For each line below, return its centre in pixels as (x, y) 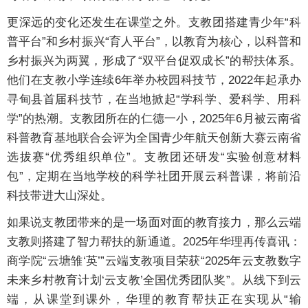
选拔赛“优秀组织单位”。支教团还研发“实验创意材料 (154, 157)
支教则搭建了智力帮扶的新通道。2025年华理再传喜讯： (154, 242)
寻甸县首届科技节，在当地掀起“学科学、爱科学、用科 (154, 100)
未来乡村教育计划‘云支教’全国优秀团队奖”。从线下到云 (154, 280)
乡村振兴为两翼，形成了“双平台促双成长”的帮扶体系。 (154, 61)
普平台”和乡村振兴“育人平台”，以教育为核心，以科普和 (154, 42)
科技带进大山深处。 (59, 196)
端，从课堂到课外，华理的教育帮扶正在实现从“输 (154, 300)
